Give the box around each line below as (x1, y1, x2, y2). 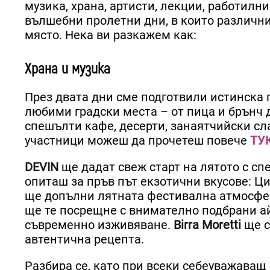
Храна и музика (25, 60, 110, 78)
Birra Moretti (174, 217, 241, 232)
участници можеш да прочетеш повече (25, 133, 250, 148)
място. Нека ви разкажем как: (25, 27, 196, 42)
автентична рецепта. (25, 231, 147, 246)
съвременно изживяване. (25, 217, 174, 232)
